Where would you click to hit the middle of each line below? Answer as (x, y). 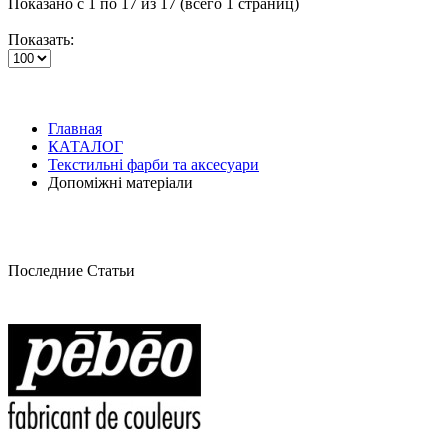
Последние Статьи (71, 270)
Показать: (41, 39)
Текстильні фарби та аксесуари (153, 164)
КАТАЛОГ (85, 146)
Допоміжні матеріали (120, 182)
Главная (75, 128)
